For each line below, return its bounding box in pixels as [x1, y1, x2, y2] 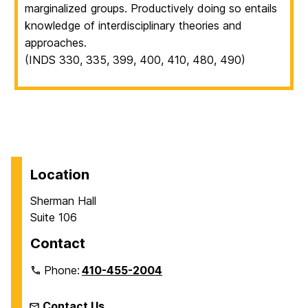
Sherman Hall [30, 193, 96, 208]
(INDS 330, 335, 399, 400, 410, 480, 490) [25, 52, 245, 67]
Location [30, 166, 89, 183]
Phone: [44, 263, 83, 277]
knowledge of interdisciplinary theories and [25, 18, 242, 32]
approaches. [25, 35, 87, 49]
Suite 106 [30, 210, 77, 224]
